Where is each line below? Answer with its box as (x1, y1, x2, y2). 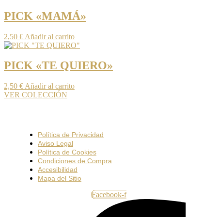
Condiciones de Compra (38, 157, 112, 165)
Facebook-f (91, 190, 126, 199)
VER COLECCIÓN (4, 91, 67, 99)
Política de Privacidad (38, 131, 104, 139)
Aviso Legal (38, 139, 73, 148)
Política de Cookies (38, 148, 96, 156)
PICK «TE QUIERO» (4, 59, 113, 72)
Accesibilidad (38, 166, 77, 174)
